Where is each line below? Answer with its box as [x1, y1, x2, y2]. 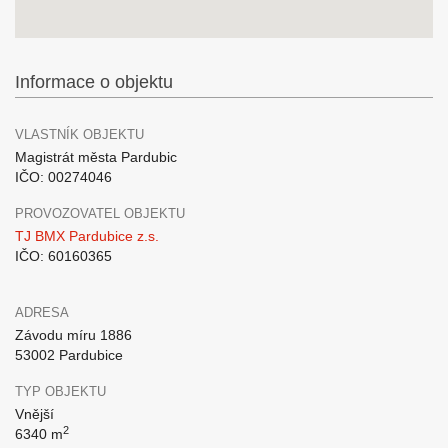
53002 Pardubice [15, 347, 123, 363]
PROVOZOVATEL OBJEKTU [15, 206, 185, 221]
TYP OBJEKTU [15, 384, 106, 399]
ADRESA [15, 305, 69, 320]
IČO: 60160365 [15, 248, 112, 264]
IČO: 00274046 [15, 169, 112, 185]
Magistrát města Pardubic [15, 149, 177, 165]
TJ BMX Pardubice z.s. [15, 228, 159, 244]
